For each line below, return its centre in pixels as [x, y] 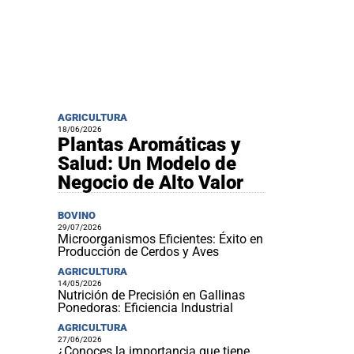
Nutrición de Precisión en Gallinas [152, 295]
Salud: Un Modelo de [147, 163]
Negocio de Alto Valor [151, 182]
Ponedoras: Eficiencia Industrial [146, 307]
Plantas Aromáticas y [149, 144]
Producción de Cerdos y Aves [139, 251]
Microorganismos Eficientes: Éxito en [161, 239]
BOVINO [77, 215]
